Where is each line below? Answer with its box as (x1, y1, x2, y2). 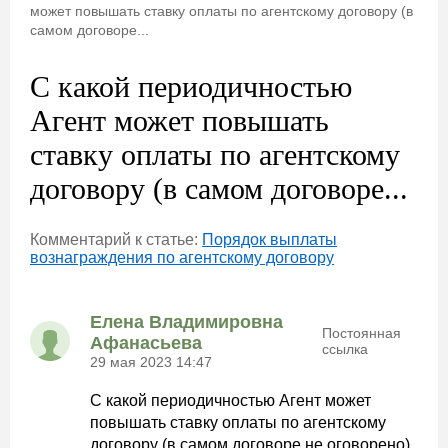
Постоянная (321, 325, 401, 341)
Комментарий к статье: (30, 231, 202, 248)
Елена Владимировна (90, 312, 283, 332)
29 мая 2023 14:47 (90, 354, 212, 370)
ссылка (321, 341, 368, 357)
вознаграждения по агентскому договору (30, 249, 334, 266)
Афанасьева (90, 333, 202, 353)
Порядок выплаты (202, 231, 337, 248)
